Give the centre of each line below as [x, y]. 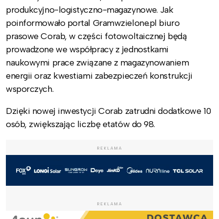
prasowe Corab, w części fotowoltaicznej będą [97, 36]
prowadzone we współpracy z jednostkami [87, 49]
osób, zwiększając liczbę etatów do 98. [80, 124]
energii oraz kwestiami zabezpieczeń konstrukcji [99, 76]
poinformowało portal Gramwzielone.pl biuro [93, 23]
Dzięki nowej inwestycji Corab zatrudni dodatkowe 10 [109, 111]
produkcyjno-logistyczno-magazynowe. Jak [90, 10]
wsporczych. [30, 89]
